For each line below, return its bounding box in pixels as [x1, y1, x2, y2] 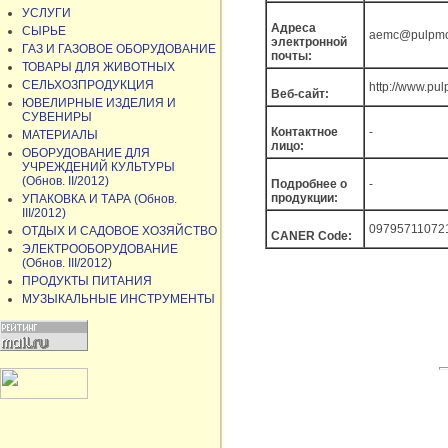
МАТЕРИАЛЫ [22, 128, 98, 142]
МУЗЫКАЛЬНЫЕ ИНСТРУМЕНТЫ [22, 292, 215, 306]
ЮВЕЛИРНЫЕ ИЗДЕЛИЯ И [22, 96, 176, 110]
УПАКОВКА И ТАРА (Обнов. [22, 192, 177, 206]
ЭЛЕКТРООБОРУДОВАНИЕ [22, 242, 178, 256]
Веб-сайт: [271, 87, 329, 102]
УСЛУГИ [22, 6, 71, 20]
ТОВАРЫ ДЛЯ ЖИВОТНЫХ [22, 60, 175, 74]
